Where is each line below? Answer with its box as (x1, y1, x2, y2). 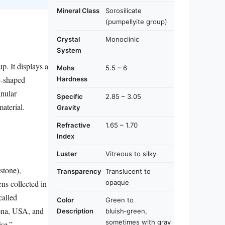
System (57, 46, 81, 54)
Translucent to (105, 167, 151, 175)
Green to (105, 195, 134, 204)
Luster (57, 149, 77, 158)
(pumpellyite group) (105, 17, 167, 26)
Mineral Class (57, 6, 99, 15)
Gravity (57, 103, 80, 111)
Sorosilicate (105, 6, 142, 15)
